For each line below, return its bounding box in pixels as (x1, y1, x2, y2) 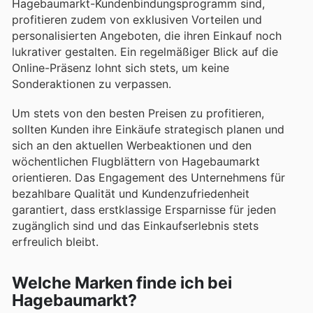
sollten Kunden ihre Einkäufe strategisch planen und (12, 122, 284, 136)
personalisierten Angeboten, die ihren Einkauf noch (12, 28, 282, 43)
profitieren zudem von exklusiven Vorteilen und (12, 12, 262, 27)
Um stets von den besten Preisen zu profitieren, (12, 105, 264, 120)
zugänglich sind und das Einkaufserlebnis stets (12, 218, 259, 233)
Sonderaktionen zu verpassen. (12, 76, 171, 91)
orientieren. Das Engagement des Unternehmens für (12, 170, 285, 184)
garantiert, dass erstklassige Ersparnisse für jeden (12, 202, 276, 217)
